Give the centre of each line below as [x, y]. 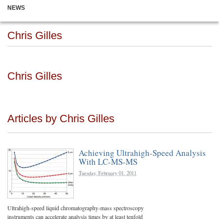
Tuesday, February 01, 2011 [108, 173]
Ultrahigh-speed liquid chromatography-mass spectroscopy [76, 208]
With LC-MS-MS [108, 162]
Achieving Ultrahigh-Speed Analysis [142, 153]
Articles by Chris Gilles [61, 119]
